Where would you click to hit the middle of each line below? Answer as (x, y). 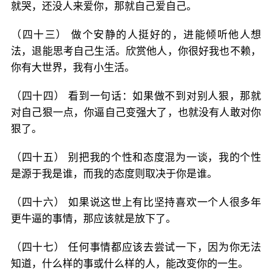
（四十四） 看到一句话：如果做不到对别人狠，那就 (136, 96)
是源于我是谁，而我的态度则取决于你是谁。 (114, 174)
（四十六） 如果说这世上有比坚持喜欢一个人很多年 (136, 202)
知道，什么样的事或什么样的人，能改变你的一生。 (130, 263)
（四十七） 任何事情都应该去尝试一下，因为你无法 (136, 247)
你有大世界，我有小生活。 (73, 67)
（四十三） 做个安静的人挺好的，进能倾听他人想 (136, 35)
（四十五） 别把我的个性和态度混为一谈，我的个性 (136, 157)
